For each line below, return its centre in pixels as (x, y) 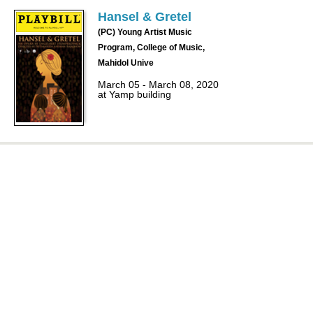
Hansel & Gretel (145, 17)
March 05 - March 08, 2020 (158, 85)
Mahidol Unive (126, 63)
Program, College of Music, (151, 48)
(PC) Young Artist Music (145, 32)
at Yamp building (134, 94)
